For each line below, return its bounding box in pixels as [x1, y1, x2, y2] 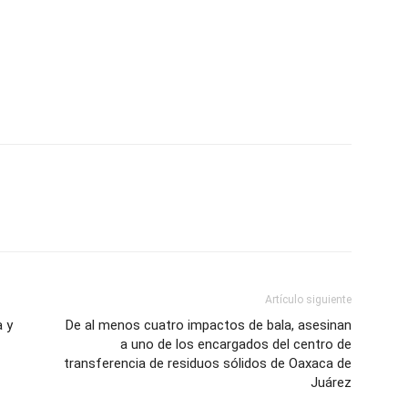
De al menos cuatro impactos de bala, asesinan [66, 317, 352, 333]
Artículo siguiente [265, 293, 352, 306]
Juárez [311, 374, 352, 391]
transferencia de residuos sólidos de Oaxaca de [64, 355, 352, 372]
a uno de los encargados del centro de [120, 336, 352, 352]
